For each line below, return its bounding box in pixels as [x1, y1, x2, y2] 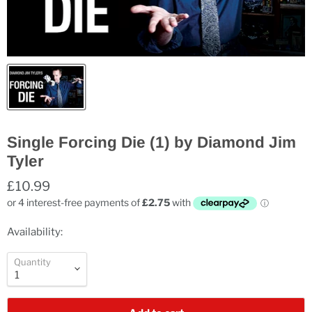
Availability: [7, 225, 63, 238]
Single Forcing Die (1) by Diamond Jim [7, 133, 296, 151]
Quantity [14, 256, 51, 267]
